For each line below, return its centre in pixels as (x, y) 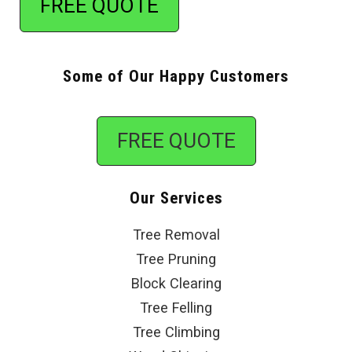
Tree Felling (176, 308)
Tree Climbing (176, 332)
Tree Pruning (176, 259)
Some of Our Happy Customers (176, 77)
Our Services (176, 198)
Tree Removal (176, 235)
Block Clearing (176, 284)
